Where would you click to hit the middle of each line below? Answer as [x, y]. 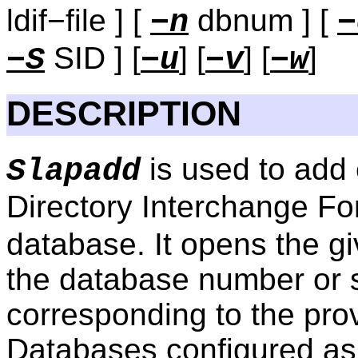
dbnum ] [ [263, 21]
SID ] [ [93, 58]
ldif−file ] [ [78, 21]
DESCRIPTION [124, 114]
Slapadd [74, 171]
